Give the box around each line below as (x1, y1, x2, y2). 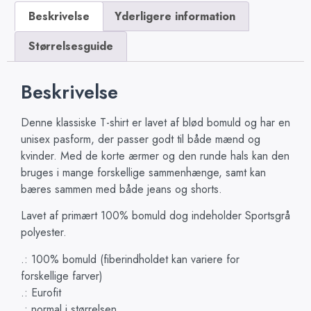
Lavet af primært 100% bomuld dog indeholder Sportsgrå (21, 208, 290, 224)
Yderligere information (114, 8, 235, 24)
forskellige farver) (21, 267, 103, 284)
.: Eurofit (21, 284, 61, 301)
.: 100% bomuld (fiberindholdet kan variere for (21, 251, 239, 267)
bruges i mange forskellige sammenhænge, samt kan (21, 164, 266, 180)
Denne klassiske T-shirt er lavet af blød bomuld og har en (21, 114, 290, 131)
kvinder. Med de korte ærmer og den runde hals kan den (21, 147, 289, 164)
